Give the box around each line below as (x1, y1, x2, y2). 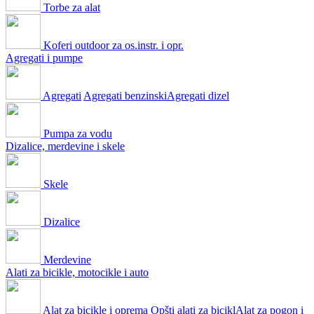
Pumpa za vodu (43, 128, 112, 140)
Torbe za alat (43, 1, 100, 14)
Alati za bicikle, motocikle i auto (6, 266, 149, 279)
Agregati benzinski (83, 90, 167, 102)
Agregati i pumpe (6, 52, 83, 64)
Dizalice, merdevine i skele (6, 140, 125, 153)
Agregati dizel (167, 90, 229, 102)
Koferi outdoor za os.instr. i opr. (43, 39, 184, 52)
